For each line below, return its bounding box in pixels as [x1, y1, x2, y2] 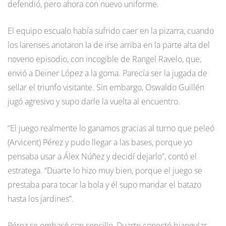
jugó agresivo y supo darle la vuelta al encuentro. [8, 95, 180, 107]
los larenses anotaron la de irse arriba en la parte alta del [8, 39, 210, 50]
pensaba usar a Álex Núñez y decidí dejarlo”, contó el [8, 150, 197, 162]
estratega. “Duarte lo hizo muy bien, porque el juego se [8, 164, 202, 176]
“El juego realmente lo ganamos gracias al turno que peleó [8, 122, 214, 134]
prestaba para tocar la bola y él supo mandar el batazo [8, 179, 201, 190]
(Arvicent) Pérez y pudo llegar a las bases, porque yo [8, 136, 192, 148]
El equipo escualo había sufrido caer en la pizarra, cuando [8, 25, 214, 36]
